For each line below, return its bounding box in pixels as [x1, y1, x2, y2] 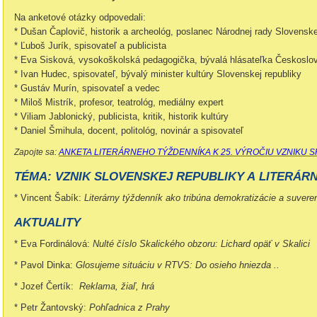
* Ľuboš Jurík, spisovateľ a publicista [14, 40, 166, 51]
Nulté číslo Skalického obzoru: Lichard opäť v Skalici [93, 238, 310, 249]
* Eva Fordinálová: [14, 238, 93, 249]
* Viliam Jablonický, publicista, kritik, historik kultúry [14, 111, 229, 122]
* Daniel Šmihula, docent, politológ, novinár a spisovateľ [14, 125, 243, 136]
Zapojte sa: [14, 147, 59, 157]
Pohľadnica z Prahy [89, 302, 170, 313]
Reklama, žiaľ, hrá [79, 281, 154, 292]
